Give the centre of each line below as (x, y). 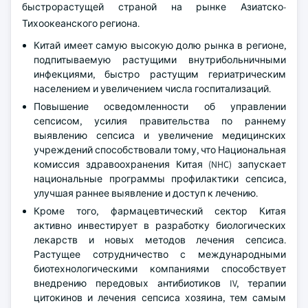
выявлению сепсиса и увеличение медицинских (160, 135)
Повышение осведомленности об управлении (160, 107)
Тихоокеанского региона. (81, 23)
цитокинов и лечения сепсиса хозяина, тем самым (160, 298)
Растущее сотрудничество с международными (160, 254)
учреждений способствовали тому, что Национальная (160, 150)
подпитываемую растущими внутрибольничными (160, 60)
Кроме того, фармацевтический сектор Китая (160, 211)
